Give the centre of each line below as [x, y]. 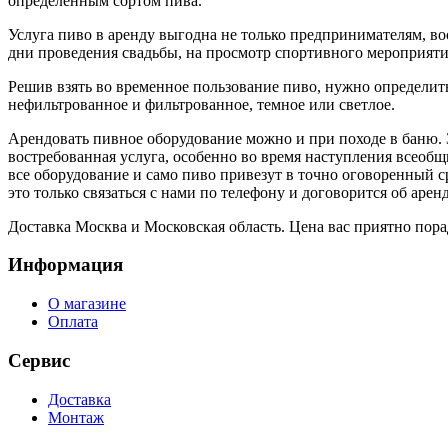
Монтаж [76, 417]
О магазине [87, 304]
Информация [65, 265]
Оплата [73, 322]
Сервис [39, 360]
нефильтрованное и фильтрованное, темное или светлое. [201, 104]
